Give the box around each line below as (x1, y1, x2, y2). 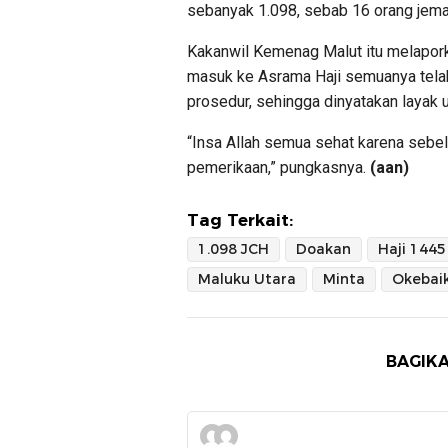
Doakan (296, 239, 351, 258)
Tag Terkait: (187, 209, 293, 230)
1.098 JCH (198, 239, 269, 258)
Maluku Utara (198, 269, 296, 288)
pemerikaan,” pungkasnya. (187, 157, 370, 177)
